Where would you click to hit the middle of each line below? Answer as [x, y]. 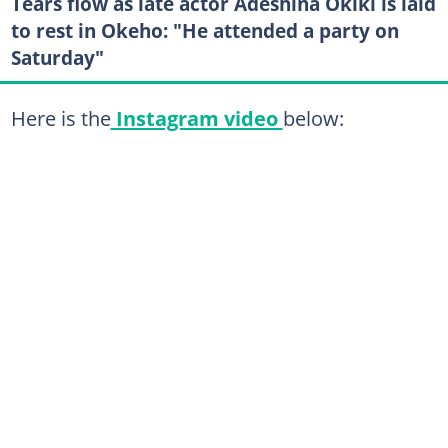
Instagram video [196, 118]
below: [313, 118]
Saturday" [57, 57]
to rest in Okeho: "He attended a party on [204, 30]
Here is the [60, 118]
